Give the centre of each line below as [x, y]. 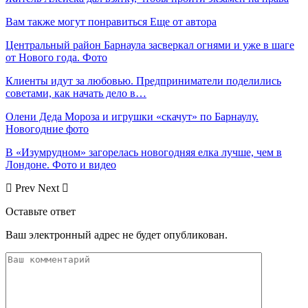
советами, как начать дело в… [76, 93]
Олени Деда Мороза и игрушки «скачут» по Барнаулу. [132, 117]
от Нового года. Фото [56, 58]
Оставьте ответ [41, 212]
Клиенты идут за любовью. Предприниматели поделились [143, 81]
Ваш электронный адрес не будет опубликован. [117, 235]
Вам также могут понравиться [76, 22]
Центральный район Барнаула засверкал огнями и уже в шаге [150, 45]
